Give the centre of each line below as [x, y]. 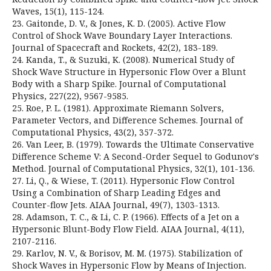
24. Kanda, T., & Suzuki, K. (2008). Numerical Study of [123, 59]
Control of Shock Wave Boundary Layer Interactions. [122, 35]
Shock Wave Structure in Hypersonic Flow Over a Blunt [129, 71]
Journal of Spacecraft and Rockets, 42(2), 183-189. [115, 47]
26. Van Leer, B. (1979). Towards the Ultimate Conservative [133, 144]
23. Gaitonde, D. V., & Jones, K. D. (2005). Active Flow [119, 23]
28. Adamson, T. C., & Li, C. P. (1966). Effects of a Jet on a [126, 217]
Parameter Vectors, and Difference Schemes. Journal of [127, 120]
